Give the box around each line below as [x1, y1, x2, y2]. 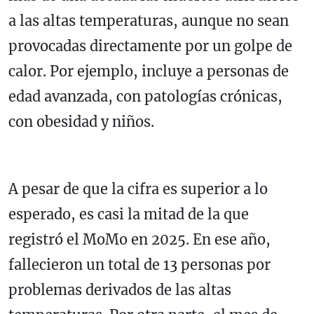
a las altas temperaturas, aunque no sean [8, 12, 289, 30]
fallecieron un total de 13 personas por [8, 256, 271, 274]
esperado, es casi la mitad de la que [8, 205, 249, 224]
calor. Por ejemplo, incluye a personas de [8, 62, 289, 81]
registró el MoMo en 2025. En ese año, [8, 231, 271, 249]
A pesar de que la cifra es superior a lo [8, 180, 268, 198]
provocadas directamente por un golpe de [8, 37, 292, 55]
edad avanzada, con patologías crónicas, [8, 88, 282, 106]
